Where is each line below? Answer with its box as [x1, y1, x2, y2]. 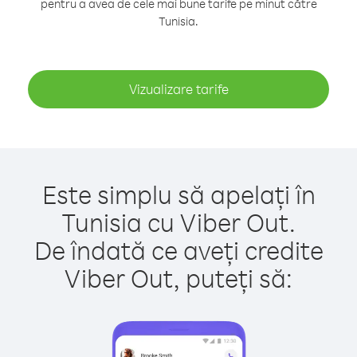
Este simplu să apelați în [41, 178, 316, 210]
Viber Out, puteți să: [65, 261, 292, 294]
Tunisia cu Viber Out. [61, 206, 296, 238]
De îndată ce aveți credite [33, 233, 324, 266]
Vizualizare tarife [128, 80, 229, 97]
